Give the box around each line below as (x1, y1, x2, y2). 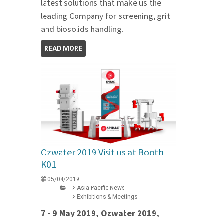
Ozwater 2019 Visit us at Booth (41, 145, 164, 158)
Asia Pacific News (77, 184, 125, 191)
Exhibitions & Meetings (77, 193, 138, 200)
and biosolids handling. (41, 23, 124, 34)
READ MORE (44, 44, 82, 52)
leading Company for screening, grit (41, 10, 170, 21)
